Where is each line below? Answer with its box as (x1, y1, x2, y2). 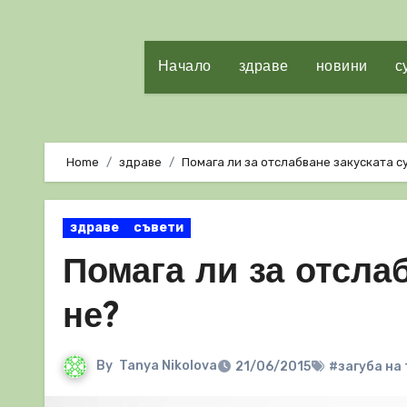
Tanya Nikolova (119, 358, 217, 374)
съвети (134, 220, 184, 235)
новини (315, 60, 368, 74)
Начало (157, 60, 212, 74)
